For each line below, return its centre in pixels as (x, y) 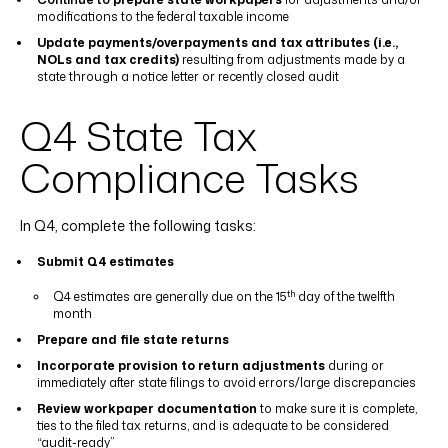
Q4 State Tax (138, 135)
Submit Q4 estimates (105, 261)
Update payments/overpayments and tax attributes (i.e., (217, 42)
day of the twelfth (345, 296)
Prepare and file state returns (132, 339)
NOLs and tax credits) (107, 59)
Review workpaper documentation (148, 408)
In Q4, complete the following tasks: (138, 225)
